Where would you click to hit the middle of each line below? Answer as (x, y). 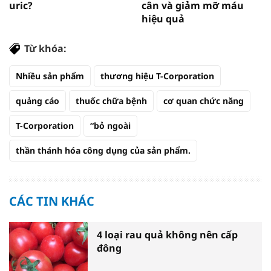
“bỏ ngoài (110, 126)
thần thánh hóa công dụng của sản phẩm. (103, 150)
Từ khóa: (45, 48)
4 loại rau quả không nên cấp (167, 235)
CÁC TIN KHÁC (52, 201)
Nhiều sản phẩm (50, 76)
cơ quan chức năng (204, 101)
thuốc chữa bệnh (111, 101)
